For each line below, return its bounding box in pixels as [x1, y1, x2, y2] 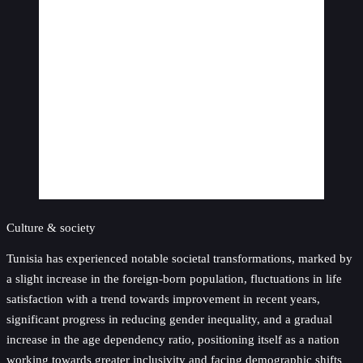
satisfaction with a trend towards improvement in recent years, [6, 292, 320, 306]
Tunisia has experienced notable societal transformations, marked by [6, 251, 352, 266]
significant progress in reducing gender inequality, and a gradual [6, 312, 332, 327]
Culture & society [6, 220, 96, 235]
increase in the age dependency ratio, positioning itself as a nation [6, 332, 340, 347]
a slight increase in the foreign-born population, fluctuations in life [6, 271, 342, 286]
